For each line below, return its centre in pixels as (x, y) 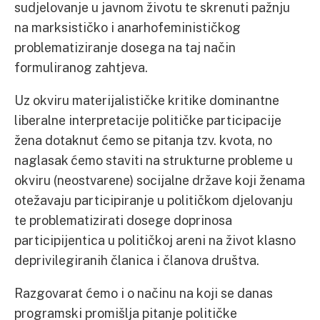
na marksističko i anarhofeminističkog (127, 27)
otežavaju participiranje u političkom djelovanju (154, 200)
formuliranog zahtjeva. (81, 67)
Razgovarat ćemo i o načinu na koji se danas (144, 293)
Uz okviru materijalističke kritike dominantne (147, 100)
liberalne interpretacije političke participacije (148, 120)
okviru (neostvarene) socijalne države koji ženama (160, 180)
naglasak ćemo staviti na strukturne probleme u (154, 160)
